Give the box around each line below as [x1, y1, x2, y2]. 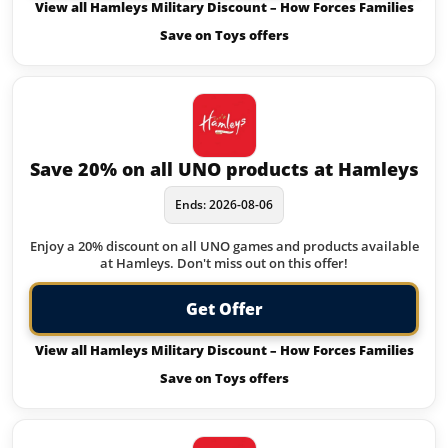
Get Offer [185, 298, 263, 320]
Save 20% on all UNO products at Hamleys [29, 157, 419, 181]
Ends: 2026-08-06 [175, 196, 273, 213]
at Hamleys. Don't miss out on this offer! [100, 254, 348, 272]
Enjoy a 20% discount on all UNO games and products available [29, 237, 419, 255]
